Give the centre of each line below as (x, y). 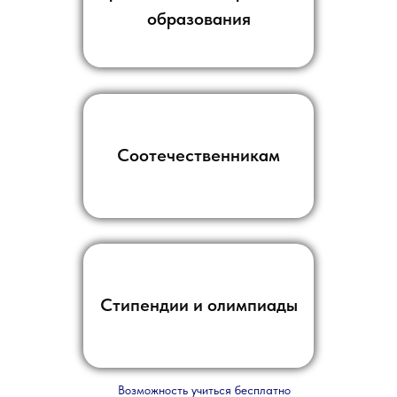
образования (198, 18)
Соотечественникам (198, 156)
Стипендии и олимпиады (198, 305)
